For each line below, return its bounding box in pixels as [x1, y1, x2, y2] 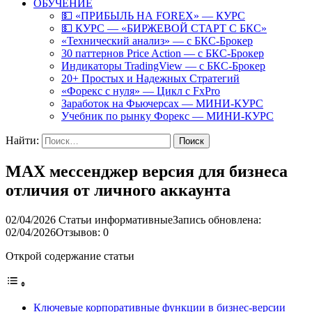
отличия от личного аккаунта [6, 180, 231, 199]
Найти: [6, 134, 39, 146]
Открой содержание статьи [6, 249, 134, 262]
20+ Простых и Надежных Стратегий [61, 72, 240, 84]
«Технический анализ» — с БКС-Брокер [61, 35, 253, 47]
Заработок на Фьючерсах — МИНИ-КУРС [61, 97, 263, 109]
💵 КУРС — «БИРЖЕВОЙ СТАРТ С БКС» [61, 22, 267, 34]
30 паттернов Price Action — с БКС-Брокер [61, 47, 264, 59]
